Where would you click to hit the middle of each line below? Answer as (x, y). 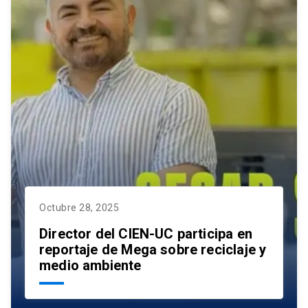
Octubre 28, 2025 (79, 208)
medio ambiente (90, 266)
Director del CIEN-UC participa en (146, 234)
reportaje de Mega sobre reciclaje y (153, 250)
